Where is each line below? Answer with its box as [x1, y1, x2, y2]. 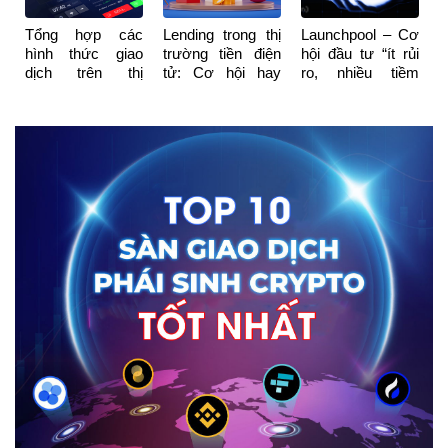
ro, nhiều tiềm [300, 63, 419, 81]
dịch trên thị [25, 63, 143, 81]
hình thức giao [25, 44, 143, 62]
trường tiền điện [162, 44, 281, 62]
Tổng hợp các [25, 25, 143, 43]
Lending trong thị [162, 25, 281, 43]
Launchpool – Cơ [300, 25, 419, 43]
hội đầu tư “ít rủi [300, 44, 419, 62]
